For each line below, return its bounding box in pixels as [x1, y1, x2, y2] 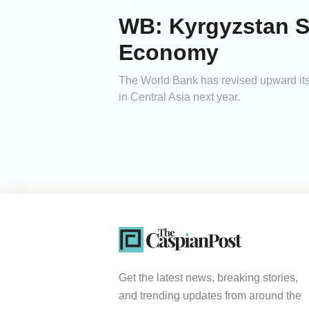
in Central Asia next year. [119, 91, 240, 103]
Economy [119, 40, 219, 66]
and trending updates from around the [119, 290, 301, 302]
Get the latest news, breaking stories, [119, 272, 298, 284]
